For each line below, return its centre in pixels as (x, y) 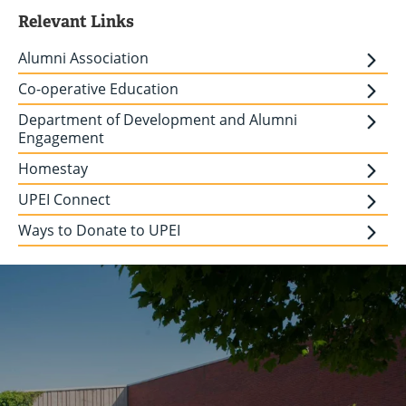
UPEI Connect (64, 200)
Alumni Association (83, 58)
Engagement (61, 138)
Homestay (53, 169)
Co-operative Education (98, 89)
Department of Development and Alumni (158, 120)
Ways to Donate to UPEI (99, 231)
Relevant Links (76, 22)
